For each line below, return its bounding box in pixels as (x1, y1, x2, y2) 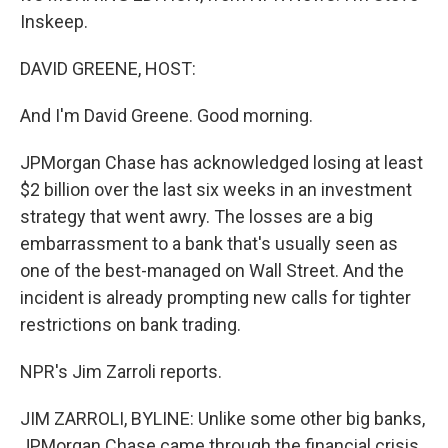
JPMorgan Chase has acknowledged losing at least (20, 152, 423, 173)
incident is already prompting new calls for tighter (20, 287, 411, 308)
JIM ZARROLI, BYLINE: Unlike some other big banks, (20, 408, 425, 429)
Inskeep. (20, 11, 88, 32)
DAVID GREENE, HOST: (20, 58, 196, 79)
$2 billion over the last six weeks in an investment (20, 179, 412, 200)
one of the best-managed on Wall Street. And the (20, 260, 404, 281)
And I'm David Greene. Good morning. (20, 105, 313, 126)
